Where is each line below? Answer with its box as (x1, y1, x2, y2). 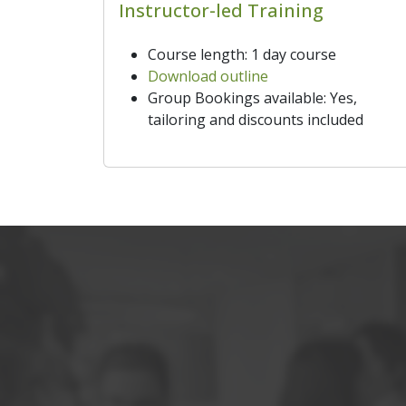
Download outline (148, 65, 268, 86)
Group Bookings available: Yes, (148, 87, 357, 108)
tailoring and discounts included (148, 109, 363, 130)
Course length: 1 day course (148, 43, 336, 64)
